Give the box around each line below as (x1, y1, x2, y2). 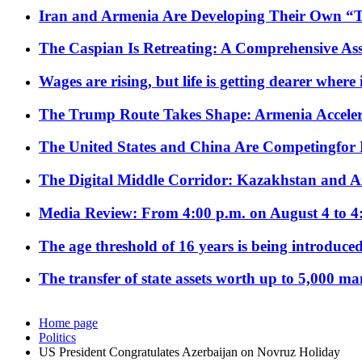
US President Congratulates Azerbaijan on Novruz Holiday (39, 345, 340, 360)
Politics (39, 330, 76, 345)
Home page (39, 316, 98, 330)
